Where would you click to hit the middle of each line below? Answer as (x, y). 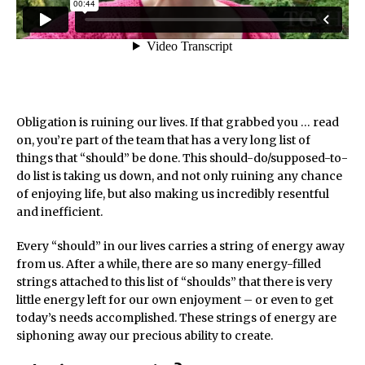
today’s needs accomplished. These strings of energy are (176, 318)
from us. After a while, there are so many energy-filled (169, 264)
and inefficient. (59, 212)
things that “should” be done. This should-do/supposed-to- (182, 158)
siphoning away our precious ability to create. (145, 336)
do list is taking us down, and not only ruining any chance (179, 176)
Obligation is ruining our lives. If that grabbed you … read (178, 122)
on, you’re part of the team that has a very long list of (163, 140)
